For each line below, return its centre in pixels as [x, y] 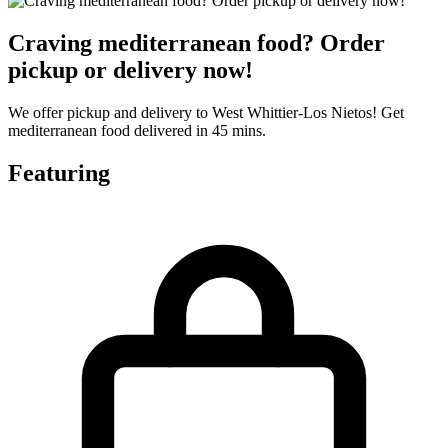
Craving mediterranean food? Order [196, 43]
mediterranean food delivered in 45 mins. [137, 131]
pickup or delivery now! [130, 70]
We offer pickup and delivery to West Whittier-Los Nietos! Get [206, 113]
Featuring [59, 172]
